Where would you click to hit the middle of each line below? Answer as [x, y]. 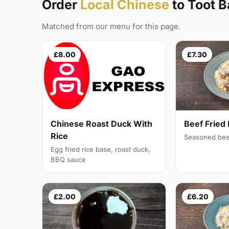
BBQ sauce [68, 160]
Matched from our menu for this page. [111, 27]
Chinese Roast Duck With [101, 124]
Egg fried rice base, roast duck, [100, 150]
